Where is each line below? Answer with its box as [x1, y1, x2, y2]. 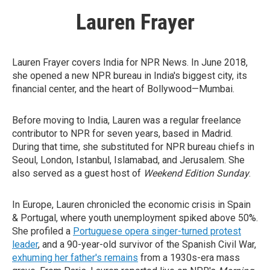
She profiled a [12, 225, 73, 237]
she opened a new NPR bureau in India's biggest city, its [12, 70, 247, 81]
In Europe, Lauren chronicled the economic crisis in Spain [12, 199, 251, 210]
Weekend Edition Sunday [143, 168, 249, 179]
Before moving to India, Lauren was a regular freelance [12, 115, 241, 126]
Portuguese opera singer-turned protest [73, 225, 241, 237]
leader [12, 239, 38, 250]
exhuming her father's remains [12, 252, 138, 263]
